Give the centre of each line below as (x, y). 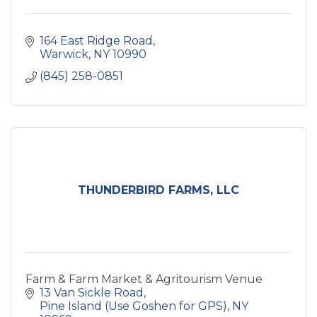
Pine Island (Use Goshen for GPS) (133, 306)
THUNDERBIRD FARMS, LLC (158, 190)
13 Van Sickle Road (92, 293)
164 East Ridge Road (96, 41)
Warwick (64, 54)
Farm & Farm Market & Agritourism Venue (144, 279)
